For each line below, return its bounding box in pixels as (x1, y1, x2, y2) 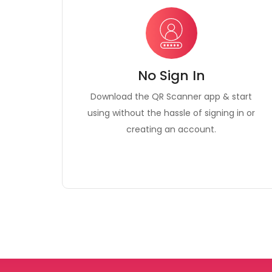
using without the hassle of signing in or (87, 107, 255, 119)
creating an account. (126, 123, 216, 135)
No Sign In (137, 66, 205, 85)
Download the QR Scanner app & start (90, 90, 252, 103)
